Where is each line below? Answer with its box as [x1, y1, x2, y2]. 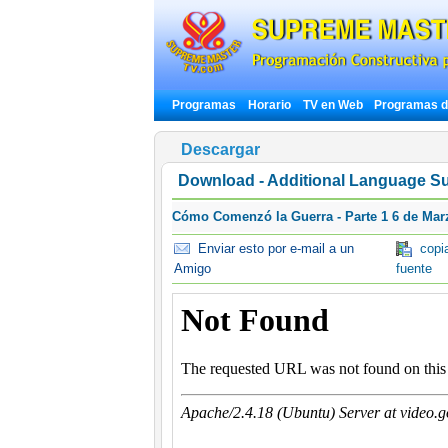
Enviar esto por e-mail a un [190, 241, 354, 256]
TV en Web [303, 98, 366, 112]
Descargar [181, 141, 260, 158]
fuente [396, 261, 432, 276]
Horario [248, 98, 291, 112]
